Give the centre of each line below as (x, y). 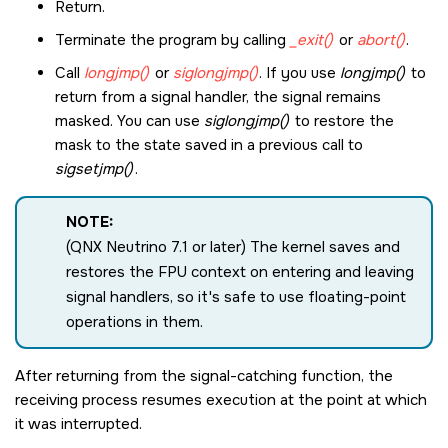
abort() (380, 40)
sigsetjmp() (94, 169)
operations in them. (134, 322)
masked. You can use (129, 121)
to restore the (342, 121)
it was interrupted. (78, 424)
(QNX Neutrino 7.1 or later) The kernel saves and (233, 247)
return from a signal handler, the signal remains (218, 97)
